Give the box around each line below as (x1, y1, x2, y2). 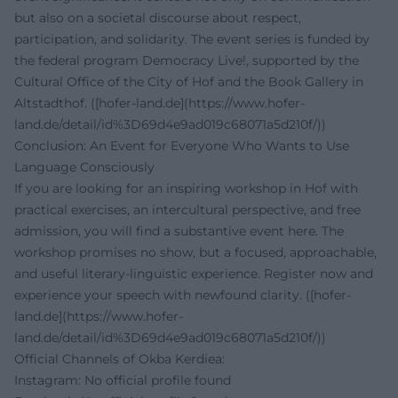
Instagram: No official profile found (14, 372, 231, 389)
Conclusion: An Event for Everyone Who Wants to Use (14, 138, 349, 155)
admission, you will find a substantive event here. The (14, 223, 344, 240)
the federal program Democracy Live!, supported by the (14, 52, 359, 69)
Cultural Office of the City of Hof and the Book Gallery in (14, 74, 363, 91)
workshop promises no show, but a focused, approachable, (14, 244, 377, 261)
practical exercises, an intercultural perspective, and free (14, 202, 361, 219)
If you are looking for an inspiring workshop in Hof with (14, 180, 358, 197)
